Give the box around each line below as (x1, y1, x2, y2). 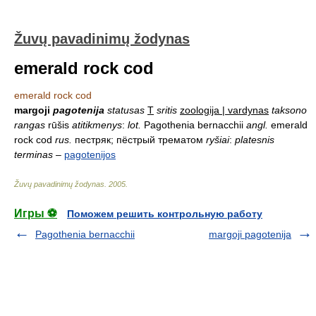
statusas (107, 104, 145, 116)
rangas (14, 119, 45, 130)
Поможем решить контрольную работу (67, 208, 262, 219)
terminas (14, 149, 53, 160)
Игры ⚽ (14, 207, 57, 219)
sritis (157, 104, 177, 116)
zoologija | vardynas (180, 104, 269, 116)
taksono (272, 104, 307, 116)
